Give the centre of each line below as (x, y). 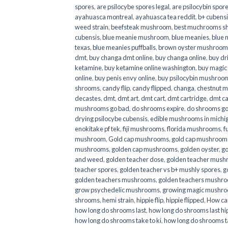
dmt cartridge (187, 98)
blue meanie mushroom (136, 37)
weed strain (92, 27)
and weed (89, 159)
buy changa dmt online (121, 57)
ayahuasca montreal (104, 17)
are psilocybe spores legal (133, 6)
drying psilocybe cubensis (111, 118)
